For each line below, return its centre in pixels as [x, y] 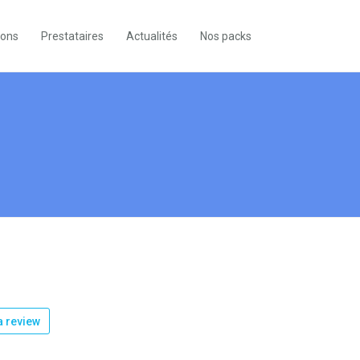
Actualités [152, 36]
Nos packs [226, 36]
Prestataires [72, 36]
